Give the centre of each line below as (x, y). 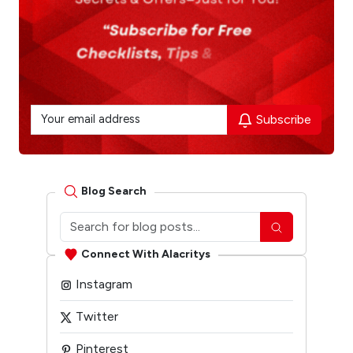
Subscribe (282, 119)
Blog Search (113, 191)
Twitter (95, 316)
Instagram (102, 284)
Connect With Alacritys (146, 254)
